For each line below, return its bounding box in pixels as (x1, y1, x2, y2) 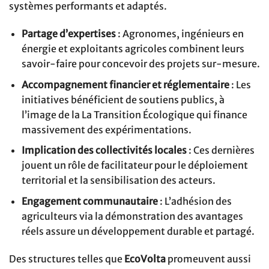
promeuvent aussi (166, 252, 251, 265)
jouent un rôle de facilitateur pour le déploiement (21, 159, 248, 172)
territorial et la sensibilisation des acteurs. (21, 174, 216, 187)
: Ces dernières (186, 144, 255, 157)
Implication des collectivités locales (21, 144, 187, 157)
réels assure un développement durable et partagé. (21, 225, 255, 237)
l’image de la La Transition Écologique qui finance (21, 108, 247, 121)
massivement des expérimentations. (21, 123, 192, 136)
